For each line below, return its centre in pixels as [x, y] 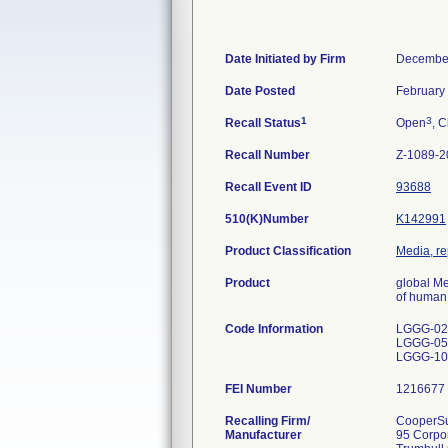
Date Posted [260, 91]
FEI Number [258, 389]
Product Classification [288, 251]
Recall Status [263, 123]
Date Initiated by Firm [285, 59]
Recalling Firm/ [267, 421]
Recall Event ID [268, 187]
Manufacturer [263, 435]
